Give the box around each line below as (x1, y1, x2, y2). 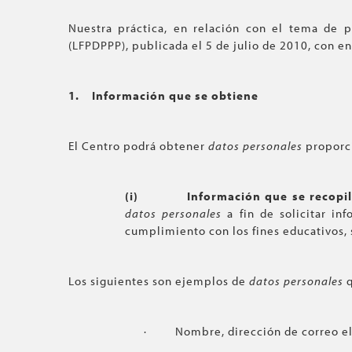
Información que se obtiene (92, 88, 258, 103)
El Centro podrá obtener (68, 138, 208, 153)
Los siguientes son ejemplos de (68, 273, 249, 288)
